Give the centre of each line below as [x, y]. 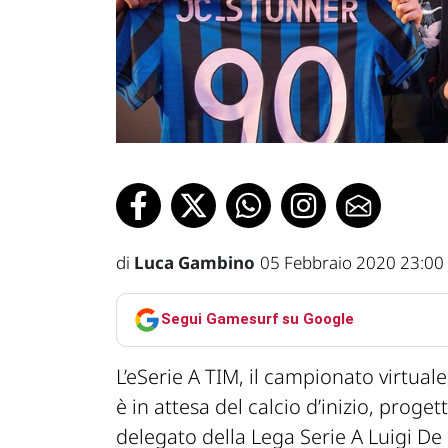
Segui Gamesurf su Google [257, 319]
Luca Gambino [194, 262]
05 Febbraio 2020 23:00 [352, 262]
